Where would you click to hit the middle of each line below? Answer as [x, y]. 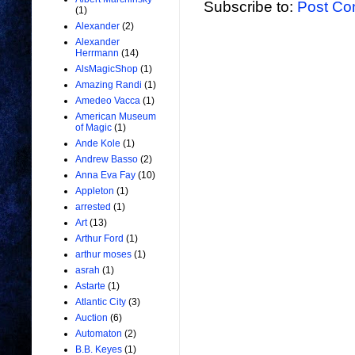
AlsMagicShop [107, 69]
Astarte [90, 286]
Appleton [95, 191]
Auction [92, 318]
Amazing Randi [109, 85]
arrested [93, 207]
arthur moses [103, 255]
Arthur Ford [99, 239]
